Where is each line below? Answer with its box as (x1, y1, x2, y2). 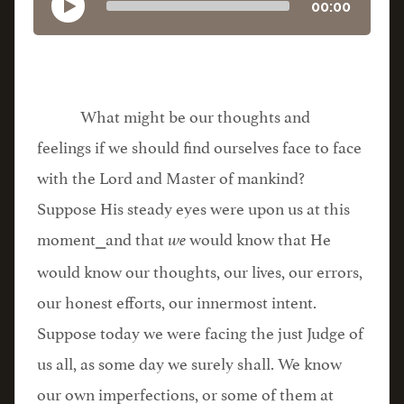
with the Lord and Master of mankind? (37, 163, 305, 188)
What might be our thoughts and (80, 102, 310, 127)
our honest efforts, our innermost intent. (37, 288, 317, 313)
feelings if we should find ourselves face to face (37, 133, 362, 158)
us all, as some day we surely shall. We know (37, 349, 342, 374)
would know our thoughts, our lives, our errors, (37, 257, 363, 282)
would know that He (189, 225, 331, 250)
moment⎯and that (37, 225, 168, 250)
